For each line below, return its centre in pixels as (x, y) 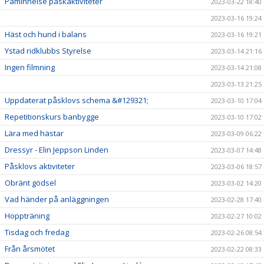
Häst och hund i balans (46, 34)
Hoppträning (27, 216)
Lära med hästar (34, 133)
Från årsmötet (30, 249)
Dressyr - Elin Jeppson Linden (57, 150)
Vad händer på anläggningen (57, 199)
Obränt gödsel (30, 183)
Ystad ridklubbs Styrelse (48, 51)
